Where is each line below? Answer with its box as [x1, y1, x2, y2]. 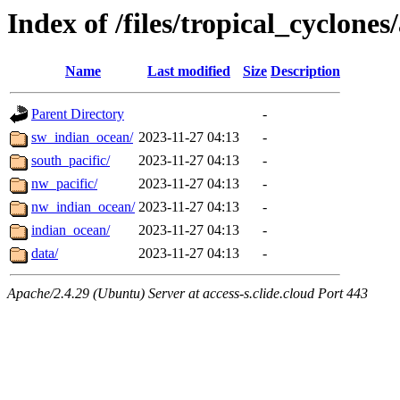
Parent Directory [31, 106, 124, 122]
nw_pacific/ [31, 176, 97, 192]
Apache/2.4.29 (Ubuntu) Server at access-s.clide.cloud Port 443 [7, 286, 368, 302]
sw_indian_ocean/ [31, 129, 133, 146]
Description [271, 63, 340, 79]
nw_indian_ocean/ [31, 199, 135, 215]
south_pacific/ [31, 153, 110, 169]
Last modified [147, 63, 230, 79]
